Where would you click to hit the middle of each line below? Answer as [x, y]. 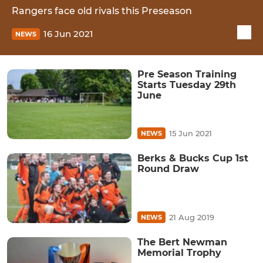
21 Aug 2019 [192, 218]
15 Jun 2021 [190, 134]
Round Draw [168, 169]
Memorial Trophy [179, 253]
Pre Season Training [187, 74]
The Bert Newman [182, 242]
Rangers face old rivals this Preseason [102, 11]
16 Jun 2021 [68, 34]
